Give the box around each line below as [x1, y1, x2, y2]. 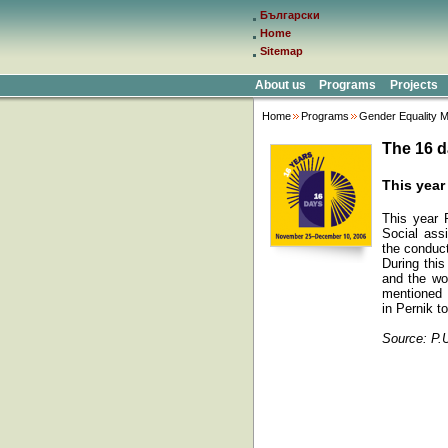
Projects [389, 78, 438, 92]
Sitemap [260, 45, 303, 57]
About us [255, 78, 306, 92]
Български [260, 9, 320, 21]
